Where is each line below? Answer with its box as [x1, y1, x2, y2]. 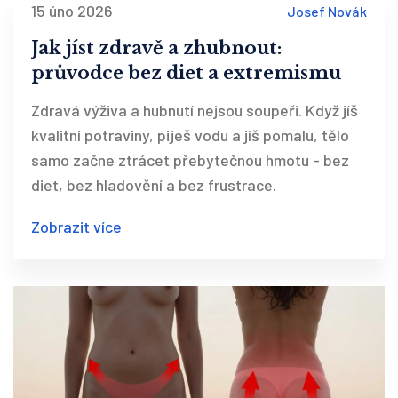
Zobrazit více [31, 217, 122, 237]
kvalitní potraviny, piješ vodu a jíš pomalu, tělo [31, 125, 349, 146]
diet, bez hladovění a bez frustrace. [31, 175, 276, 195]
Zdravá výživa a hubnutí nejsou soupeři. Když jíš [31, 100, 358, 121]
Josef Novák [287, 2, 367, 20]
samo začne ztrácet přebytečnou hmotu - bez [31, 150, 349, 171]
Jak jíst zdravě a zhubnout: [31, 37, 282, 60]
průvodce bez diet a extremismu [31, 62, 341, 84]
